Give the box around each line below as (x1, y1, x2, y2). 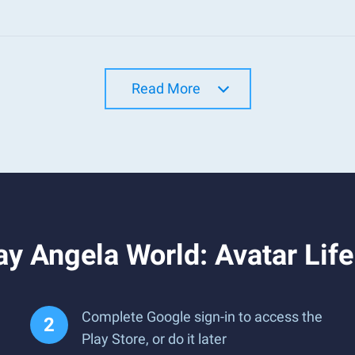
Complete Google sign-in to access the (82, 308, 323, 325)
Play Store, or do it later (82, 330, 227, 347)
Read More (131, 80, 200, 97)
